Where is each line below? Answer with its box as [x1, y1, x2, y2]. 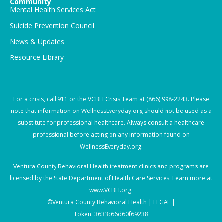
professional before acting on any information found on [32, 130, 190, 139]
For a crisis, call [13, 95, 57, 104]
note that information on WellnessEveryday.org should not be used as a [10, 107, 212, 115]
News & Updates [10, 37, 64, 47]
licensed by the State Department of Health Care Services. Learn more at [10, 174, 212, 183]
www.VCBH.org [89, 186, 131, 195]
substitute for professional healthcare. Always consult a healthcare [18, 118, 204, 127]
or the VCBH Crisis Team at [67, 95, 146, 104]
